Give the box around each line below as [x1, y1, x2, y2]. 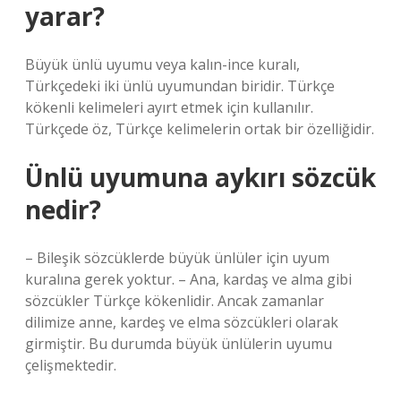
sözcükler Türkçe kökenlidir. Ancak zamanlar [25, 291, 324, 311]
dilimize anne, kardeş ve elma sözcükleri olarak [25, 312, 338, 332]
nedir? [25, 192, 101, 226]
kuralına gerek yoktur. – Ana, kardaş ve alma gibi [25, 269, 352, 289]
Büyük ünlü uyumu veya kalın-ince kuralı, [25, 55, 300, 74]
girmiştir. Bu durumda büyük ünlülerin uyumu [25, 334, 332, 354]
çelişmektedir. [25, 355, 116, 375]
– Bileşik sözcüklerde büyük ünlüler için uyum [25, 248, 329, 268]
